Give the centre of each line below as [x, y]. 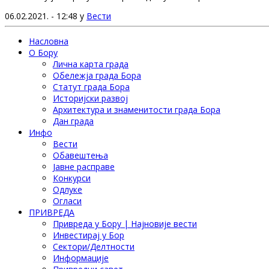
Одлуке [68, 189]
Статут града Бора [91, 86]
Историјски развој [90, 98]
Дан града [73, 121]
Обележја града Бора [97, 75]
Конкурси [72, 178]
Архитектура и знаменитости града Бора [137, 109]
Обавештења [80, 155]
